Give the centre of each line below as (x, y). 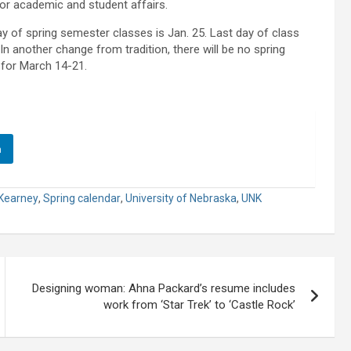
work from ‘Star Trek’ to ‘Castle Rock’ (200, 305)
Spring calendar (82, 199)
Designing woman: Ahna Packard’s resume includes (164, 289)
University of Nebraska (181, 199)
